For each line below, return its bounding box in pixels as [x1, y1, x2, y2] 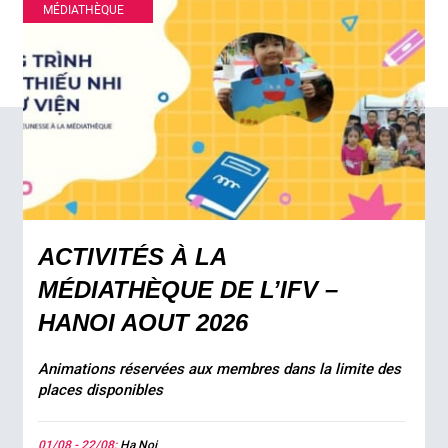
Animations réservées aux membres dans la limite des [38, 360, 402, 378]
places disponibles [38, 381, 164, 399]
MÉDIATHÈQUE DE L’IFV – [38, 276, 339, 303]
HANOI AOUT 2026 [38, 309, 249, 336]
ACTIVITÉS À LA [38, 243, 227, 270]
